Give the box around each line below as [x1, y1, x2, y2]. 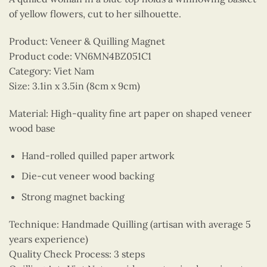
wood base [9, 122, 55, 134]
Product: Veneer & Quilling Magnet [9, 35, 165, 47]
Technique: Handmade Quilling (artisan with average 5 [9, 218, 251, 230]
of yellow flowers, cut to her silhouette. [9, 8, 181, 20]
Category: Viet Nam [9, 64, 94, 77]
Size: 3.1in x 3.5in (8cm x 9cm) [9, 79, 140, 92]
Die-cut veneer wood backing [21, 170, 154, 182]
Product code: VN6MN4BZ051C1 [9, 49, 151, 62]
